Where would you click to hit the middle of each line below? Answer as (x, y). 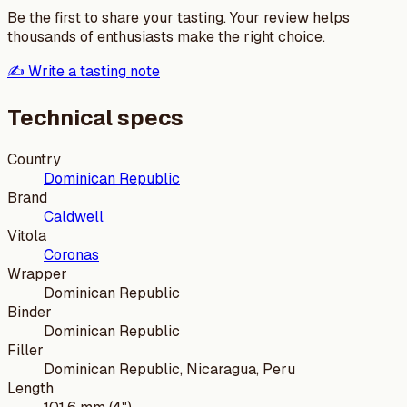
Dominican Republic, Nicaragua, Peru (169, 369)
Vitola (27, 235)
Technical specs (95, 117)
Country (34, 159)
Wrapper (37, 273)
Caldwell (74, 216)
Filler (25, 350)
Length (30, 388)
